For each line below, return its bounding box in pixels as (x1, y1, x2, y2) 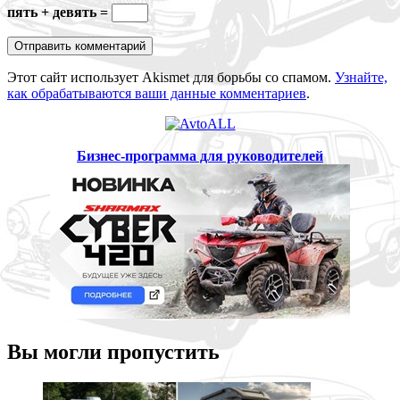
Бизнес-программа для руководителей (77, 148, 323, 164)
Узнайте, (335, 70, 387, 86)
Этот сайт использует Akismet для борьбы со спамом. (7, 70, 335, 86)
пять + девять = (7, 4, 112, 21)
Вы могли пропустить (7, 340, 220, 364)
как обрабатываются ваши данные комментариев (7, 86, 306, 102)
